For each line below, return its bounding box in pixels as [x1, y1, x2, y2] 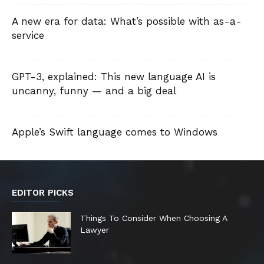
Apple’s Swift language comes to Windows [12, 126, 217, 138]
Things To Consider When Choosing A [80, 213, 227, 223]
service [12, 29, 44, 41]
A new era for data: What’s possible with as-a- [12, 15, 242, 27]
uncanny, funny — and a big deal [12, 85, 176, 97]
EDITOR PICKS [12, 187, 74, 198]
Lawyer [80, 225, 109, 235]
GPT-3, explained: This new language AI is [12, 71, 216, 82]
